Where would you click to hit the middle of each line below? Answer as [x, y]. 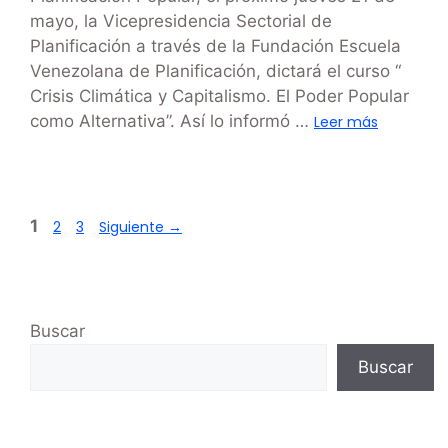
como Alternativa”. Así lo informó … [172, 121]
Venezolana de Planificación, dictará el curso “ [215, 71]
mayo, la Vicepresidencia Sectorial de [181, 21]
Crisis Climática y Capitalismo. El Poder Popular [219, 96]
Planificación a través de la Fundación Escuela [215, 46]
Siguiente [133, 227]
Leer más [346, 122]
